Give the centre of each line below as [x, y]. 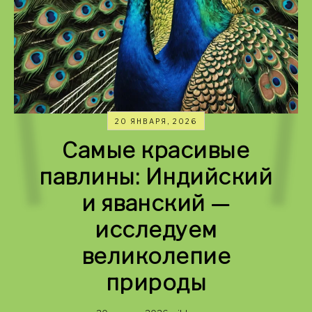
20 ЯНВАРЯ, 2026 [156, 121]
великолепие [156, 256]
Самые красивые [156, 150]
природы [156, 282]
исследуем [156, 229]
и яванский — [156, 203]
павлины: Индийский [156, 177]
